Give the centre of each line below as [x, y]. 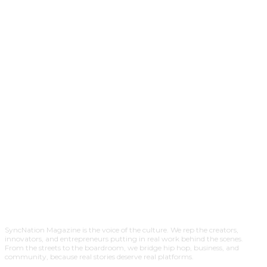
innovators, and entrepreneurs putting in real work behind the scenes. [124, 238]
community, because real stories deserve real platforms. [99, 256]
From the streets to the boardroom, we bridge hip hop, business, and [122, 247]
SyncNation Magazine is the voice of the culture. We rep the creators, [122, 229]
